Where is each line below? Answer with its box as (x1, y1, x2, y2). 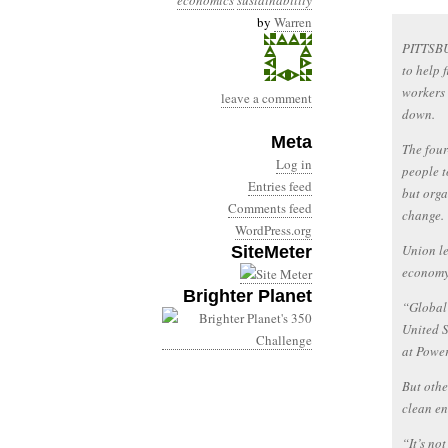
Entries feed (248, 177, 312, 195)
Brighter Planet (183, 286, 312, 306)
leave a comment (221, 89, 312, 107)
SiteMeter (231, 242, 312, 262)
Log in (276, 155, 312, 173)
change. (402, 206, 444, 224)
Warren (274, 13, 312, 31)
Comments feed (228, 199, 312, 217)
